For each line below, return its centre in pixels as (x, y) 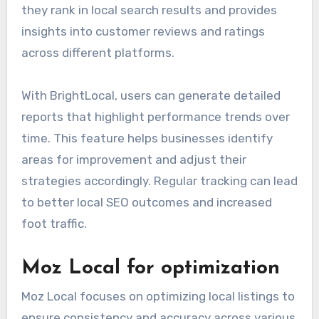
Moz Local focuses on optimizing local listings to (158, 297)
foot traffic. (54, 223)
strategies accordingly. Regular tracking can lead (159, 181)
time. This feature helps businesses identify (147, 138)
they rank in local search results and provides (149, 10)
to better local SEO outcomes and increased (146, 202)
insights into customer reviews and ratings (143, 31)
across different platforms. (98, 52)
